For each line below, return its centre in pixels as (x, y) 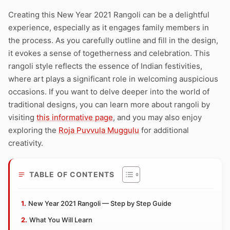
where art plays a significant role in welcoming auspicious (113, 79)
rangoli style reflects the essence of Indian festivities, (105, 66)
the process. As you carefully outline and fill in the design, (113, 40)
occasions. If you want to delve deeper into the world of (109, 92)
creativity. (26, 143)
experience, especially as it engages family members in (109, 27)
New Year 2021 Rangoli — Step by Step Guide (100, 203)
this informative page (75, 117)
